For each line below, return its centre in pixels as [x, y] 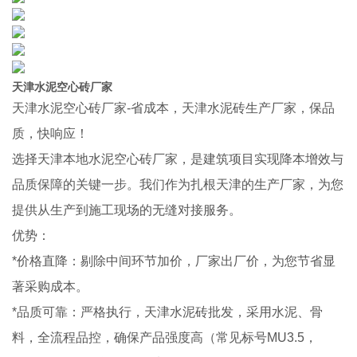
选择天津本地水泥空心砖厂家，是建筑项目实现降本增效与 [178, 159]
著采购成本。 [50, 286]
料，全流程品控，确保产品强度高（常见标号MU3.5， [165, 337]
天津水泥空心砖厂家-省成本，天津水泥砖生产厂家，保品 [173, 108]
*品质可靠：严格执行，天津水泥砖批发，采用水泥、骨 [167, 312]
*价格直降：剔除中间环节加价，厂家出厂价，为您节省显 [174, 261]
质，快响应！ [50, 133]
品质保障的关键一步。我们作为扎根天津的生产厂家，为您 [178, 184]
